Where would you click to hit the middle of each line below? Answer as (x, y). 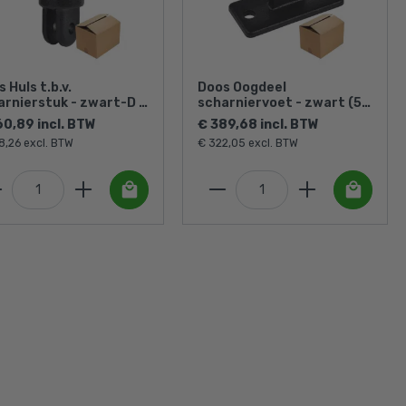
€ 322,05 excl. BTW (248, 143)
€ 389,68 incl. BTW (258, 124)
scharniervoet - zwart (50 (284, 102)
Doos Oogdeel (242, 87)
